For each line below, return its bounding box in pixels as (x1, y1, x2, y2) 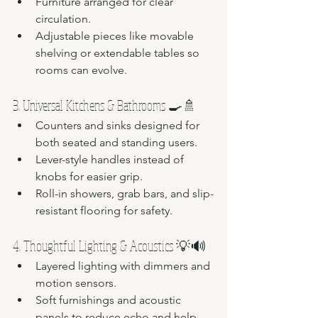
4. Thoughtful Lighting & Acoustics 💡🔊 (13, 236, 206, 255)
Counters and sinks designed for (35, 118, 202, 132)
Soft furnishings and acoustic (35, 292, 184, 307)
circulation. (35, 11, 91, 26)
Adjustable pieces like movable (35, 28, 197, 43)
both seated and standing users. (35, 135, 197, 149)
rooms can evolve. (35, 62, 127, 77)
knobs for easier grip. (35, 169, 143, 183)
